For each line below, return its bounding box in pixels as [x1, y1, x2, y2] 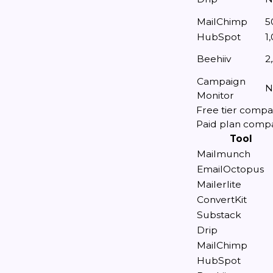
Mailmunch [197, 148, 250, 160]
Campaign [197, 76, 246, 87]
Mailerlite [197, 179, 241, 190]
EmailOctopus [197, 163, 264, 175]
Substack [197, 209, 241, 221]
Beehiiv [197, 53, 231, 65]
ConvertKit [197, 194, 247, 205]
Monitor [197, 90, 234, 101]
